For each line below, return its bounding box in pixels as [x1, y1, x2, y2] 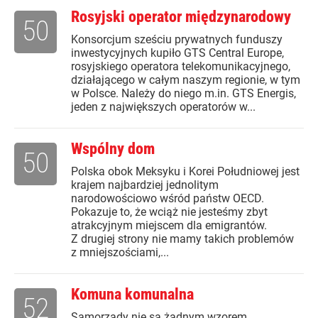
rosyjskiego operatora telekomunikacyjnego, [71, 60, 290, 74]
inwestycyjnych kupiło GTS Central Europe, [71, 46, 284, 60]
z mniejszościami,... [71, 246, 169, 260]
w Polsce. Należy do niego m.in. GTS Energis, [71, 87, 296, 101]
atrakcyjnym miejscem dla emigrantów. [71, 219, 267, 233]
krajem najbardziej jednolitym [71, 178, 219, 192]
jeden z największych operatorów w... [71, 100, 256, 114]
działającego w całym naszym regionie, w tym [71, 73, 300, 87]
